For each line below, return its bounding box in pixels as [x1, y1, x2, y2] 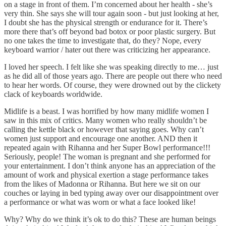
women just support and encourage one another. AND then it [4, 134, 197, 143]
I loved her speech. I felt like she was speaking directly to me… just [4, 62, 218, 71]
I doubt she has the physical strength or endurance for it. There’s [4, 18, 207, 27]
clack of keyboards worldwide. [4, 89, 104, 98]
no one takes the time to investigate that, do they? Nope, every [4, 36, 201, 45]
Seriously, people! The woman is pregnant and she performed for [4, 152, 210, 161]
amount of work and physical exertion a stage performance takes [4, 170, 208, 179]
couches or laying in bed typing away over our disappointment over [4, 188, 218, 197]
